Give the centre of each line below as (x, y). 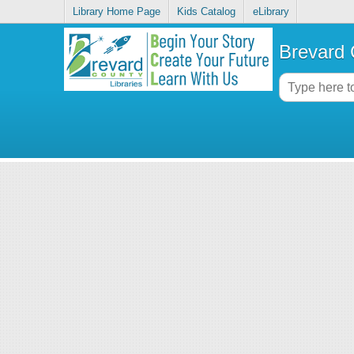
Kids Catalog (207, 12)
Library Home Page (117, 12)
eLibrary (271, 12)
